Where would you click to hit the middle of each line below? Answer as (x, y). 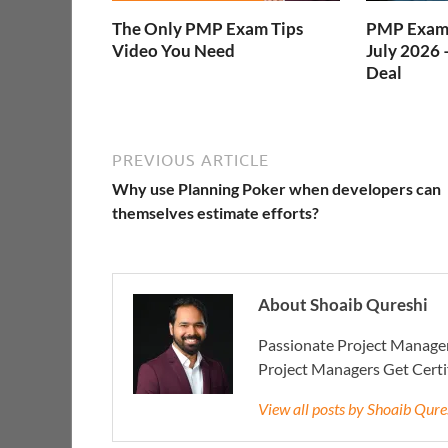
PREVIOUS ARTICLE (190, 160)
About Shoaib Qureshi (343, 305)
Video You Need (173, 50)
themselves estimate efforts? (215, 213)
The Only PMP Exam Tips (207, 28)
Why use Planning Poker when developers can (276, 189)
